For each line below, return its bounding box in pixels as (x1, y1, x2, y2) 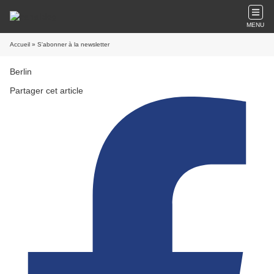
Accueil (10, 41, 30, 48)
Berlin (10, 67, 32, 76)
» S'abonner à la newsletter (30, 41, 109, 48)
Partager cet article (10, 86, 83, 95)
